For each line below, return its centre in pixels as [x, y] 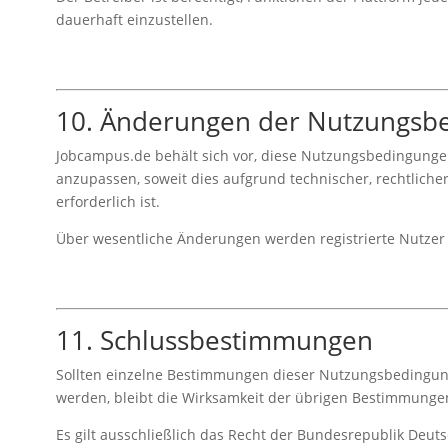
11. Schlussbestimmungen [214, 339]
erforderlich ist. [107, 201]
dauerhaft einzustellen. [134, 19]
